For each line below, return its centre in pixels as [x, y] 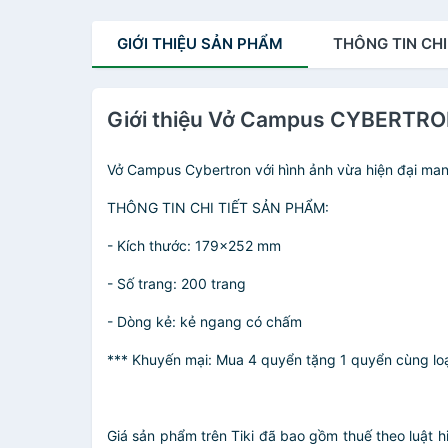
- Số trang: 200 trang [176, 283]
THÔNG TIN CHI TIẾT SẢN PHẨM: [218, 207]
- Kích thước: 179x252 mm [194, 245]
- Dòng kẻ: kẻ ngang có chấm [204, 321]
